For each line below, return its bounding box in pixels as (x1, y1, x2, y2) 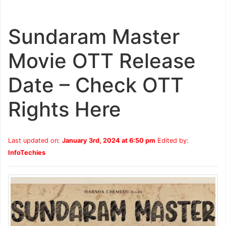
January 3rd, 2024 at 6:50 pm (62, 136, 155, 144)
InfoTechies (8, 148, 45, 156)
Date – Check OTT (8, 72, 184, 97)
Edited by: (155, 136, 189, 144)
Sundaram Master (8, 24, 180, 49)
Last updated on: (8, 136, 62, 144)
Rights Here (8, 96, 121, 122)
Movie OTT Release (8, 48, 196, 73)
